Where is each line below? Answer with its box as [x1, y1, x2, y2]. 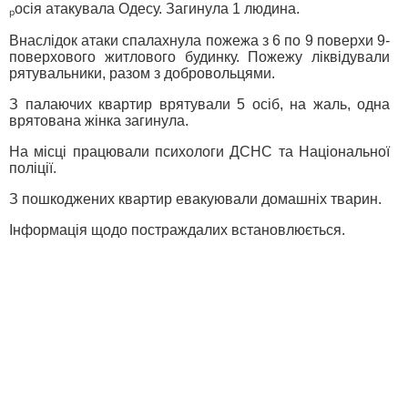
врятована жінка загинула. [9, 113, 189, 128]
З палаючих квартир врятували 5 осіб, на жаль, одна [9, 97, 390, 112]
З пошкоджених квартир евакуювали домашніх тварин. [9, 191, 382, 207]
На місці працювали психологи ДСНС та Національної [9, 144, 390, 159]
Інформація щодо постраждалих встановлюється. [9, 222, 345, 238]
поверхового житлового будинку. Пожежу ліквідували [9, 49, 390, 65]
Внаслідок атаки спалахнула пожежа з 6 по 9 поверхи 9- [9, 33, 390, 48]
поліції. [9, 160, 56, 176]
